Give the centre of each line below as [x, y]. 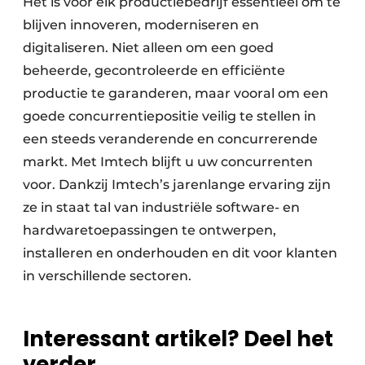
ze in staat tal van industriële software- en [161, 208]
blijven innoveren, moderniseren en [141, 25]
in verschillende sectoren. [114, 276]
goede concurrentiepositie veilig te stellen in [169, 117]
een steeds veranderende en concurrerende [170, 139]
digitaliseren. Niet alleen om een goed [148, 48]
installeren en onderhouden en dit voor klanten [180, 253]
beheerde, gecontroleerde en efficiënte [154, 71]
